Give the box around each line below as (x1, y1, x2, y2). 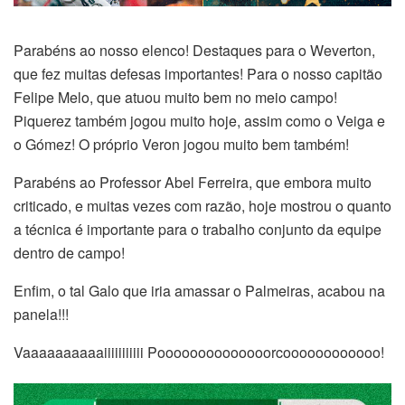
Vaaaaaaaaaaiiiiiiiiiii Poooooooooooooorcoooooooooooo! (14, 342, 384, 363)
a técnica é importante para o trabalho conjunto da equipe (14, 219, 381, 240)
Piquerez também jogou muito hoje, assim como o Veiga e (14, 110, 385, 132)
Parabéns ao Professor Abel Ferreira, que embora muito (14, 172, 372, 193)
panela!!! (14, 304, 69, 325)
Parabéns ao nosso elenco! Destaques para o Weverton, (14, 40, 375, 61)
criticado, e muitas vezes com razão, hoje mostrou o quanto (14, 195, 391, 217)
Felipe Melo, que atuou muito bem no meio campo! (14, 87, 337, 108)
